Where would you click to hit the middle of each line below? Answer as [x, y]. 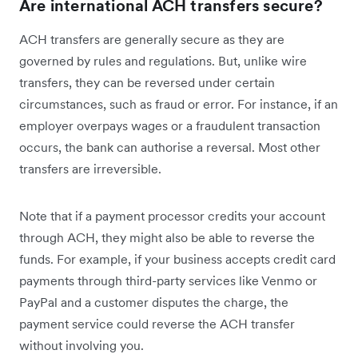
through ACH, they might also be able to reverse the [167, 238]
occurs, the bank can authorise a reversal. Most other [170, 147]
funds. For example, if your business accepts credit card [177, 259]
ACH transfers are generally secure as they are [152, 40]
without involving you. [82, 346]
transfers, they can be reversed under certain [147, 83]
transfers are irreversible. [90, 169]
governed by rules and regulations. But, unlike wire [163, 61]
